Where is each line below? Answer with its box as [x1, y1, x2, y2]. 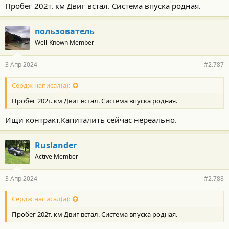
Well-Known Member [35, 38, 94, 48]
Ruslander [35, 139, 77, 151]
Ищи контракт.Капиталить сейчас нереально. [5, 114, 177, 125]
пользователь [35, 26, 95, 37]
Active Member [35, 152, 78, 161]
